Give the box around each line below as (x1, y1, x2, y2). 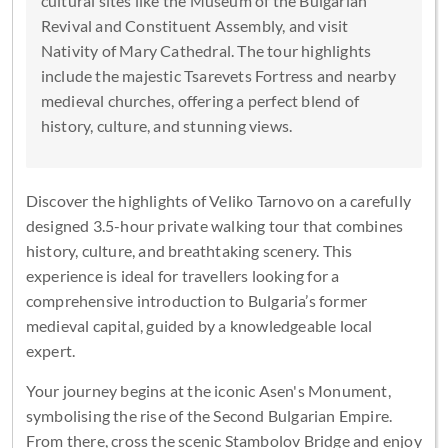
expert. (25, 340, 76, 360)
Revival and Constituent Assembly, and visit (40, 15, 349, 35)
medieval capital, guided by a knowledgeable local (25, 315, 373, 335)
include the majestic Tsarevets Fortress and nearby (40, 65, 396, 85)
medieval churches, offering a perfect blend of (40, 90, 359, 110)
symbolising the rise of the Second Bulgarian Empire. (25, 405, 393, 425)
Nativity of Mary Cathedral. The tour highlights (40, 40, 372, 60)
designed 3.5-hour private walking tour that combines (25, 215, 404, 235)
